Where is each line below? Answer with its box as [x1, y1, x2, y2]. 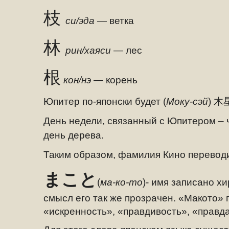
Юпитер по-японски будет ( [43, 96, 166, 107]
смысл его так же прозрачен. [43, 193, 176, 203]
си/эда [65, 15, 95, 26]
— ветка [95, 15, 134, 26]
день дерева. [43, 130, 104, 141]
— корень [91, 75, 138, 85]
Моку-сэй [166, 96, 208, 107]
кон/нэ [63, 75, 91, 85]
